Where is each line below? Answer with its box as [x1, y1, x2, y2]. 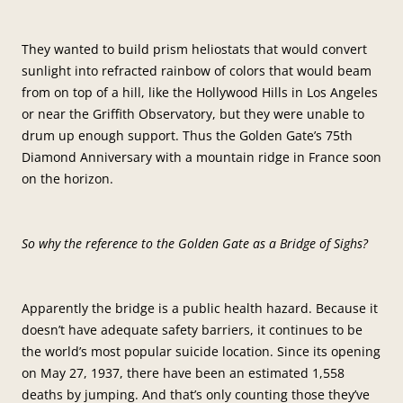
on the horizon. [22, 169, 113, 187]
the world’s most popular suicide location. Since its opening [22, 342, 381, 360]
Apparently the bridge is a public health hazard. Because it [22, 299, 378, 317]
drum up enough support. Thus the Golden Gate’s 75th [22, 126, 353, 144]
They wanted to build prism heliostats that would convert [22, 40, 367, 58]
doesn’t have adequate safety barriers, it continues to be [22, 320, 363, 338]
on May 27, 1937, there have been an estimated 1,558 [22, 363, 345, 381]
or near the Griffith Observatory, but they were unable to [22, 104, 364, 122]
